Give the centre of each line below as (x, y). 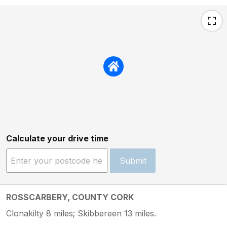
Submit (133, 160)
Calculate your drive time (57, 138)
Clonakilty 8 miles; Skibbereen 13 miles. (81, 213)
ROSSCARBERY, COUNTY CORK (70, 197)
